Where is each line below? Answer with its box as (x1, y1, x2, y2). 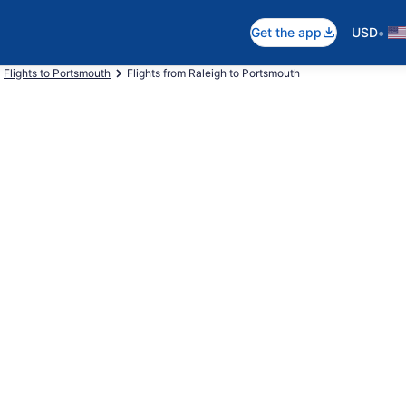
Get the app (251, 24, 322, 40)
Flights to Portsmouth (4, 66, 111, 80)
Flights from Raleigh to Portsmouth (127, 66, 300, 80)
